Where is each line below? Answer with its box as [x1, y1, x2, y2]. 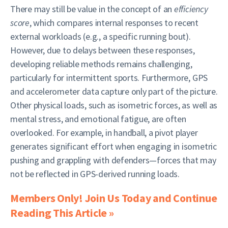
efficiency [174, 3, 208, 15]
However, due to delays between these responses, [10, 44, 195, 56]
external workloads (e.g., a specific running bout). [10, 31, 191, 42]
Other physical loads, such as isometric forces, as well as [10, 99, 218, 111]
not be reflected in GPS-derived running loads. [10, 168, 180, 180]
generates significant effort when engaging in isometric [10, 140, 217, 152]
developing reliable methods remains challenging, [10, 58, 192, 70]
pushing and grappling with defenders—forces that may [10, 154, 216, 166]
